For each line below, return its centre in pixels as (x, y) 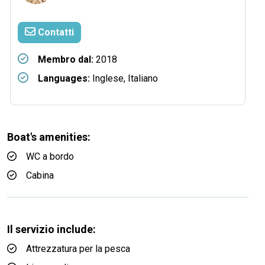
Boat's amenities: (49, 137)
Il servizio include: (51, 229)
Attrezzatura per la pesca (78, 249)
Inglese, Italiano (124, 78)
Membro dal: (66, 59)
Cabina (40, 175)
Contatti (55, 32)
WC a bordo (50, 156)
